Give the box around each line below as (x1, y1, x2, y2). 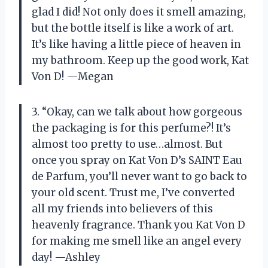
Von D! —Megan (32, 70, 114, 84)
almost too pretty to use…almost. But (32, 138, 223, 151)
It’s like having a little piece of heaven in (32, 38, 241, 51)
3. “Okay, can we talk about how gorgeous (32, 105, 242, 119)
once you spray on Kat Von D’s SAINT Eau (32, 154, 242, 167)
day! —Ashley (32, 251, 100, 264)
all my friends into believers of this (32, 202, 213, 216)
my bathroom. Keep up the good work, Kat (32, 54, 249, 68)
